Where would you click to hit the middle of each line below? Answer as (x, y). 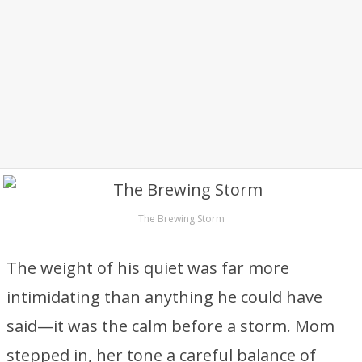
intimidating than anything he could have (164, 297)
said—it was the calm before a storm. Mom (170, 326)
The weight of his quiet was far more (148, 268)
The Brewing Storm (181, 219)
